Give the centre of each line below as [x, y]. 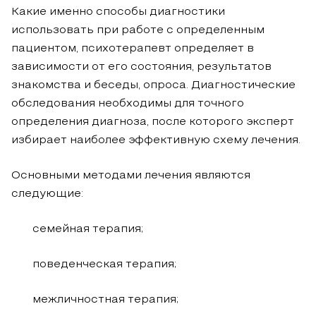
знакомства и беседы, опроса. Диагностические [153, 86]
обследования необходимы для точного [128, 104]
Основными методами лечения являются [131, 176]
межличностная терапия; [105, 300]
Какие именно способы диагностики [118, 12]
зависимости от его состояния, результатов [141, 67]
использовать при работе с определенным [138, 31]
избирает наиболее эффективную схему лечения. [156, 141]
